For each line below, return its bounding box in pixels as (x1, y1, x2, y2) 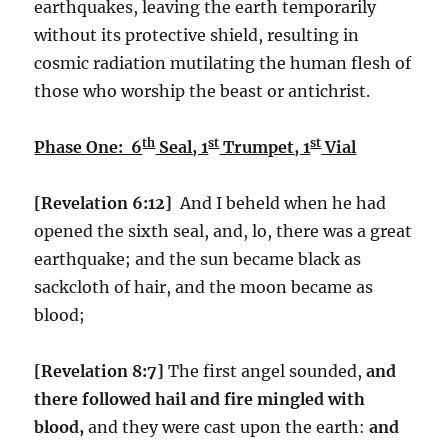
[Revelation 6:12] (34, 192, 177, 213)
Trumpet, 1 (219, 136, 311, 157)
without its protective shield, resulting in (34, 24, 360, 45)
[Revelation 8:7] (34, 360, 169, 381)
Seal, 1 (155, 136, 209, 157)
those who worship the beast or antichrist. (34, 80, 371, 101)
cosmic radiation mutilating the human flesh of (34, 52, 412, 73)
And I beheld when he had (176, 192, 387, 213)
